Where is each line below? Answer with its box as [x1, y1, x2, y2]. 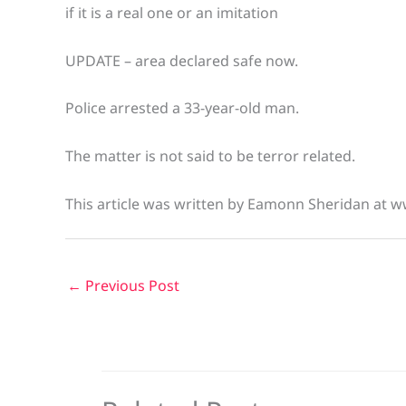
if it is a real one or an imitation [65, 3, 278, 24]
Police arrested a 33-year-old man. [65, 98, 299, 119]
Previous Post [82, 275, 179, 295]
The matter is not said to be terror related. [65, 145, 355, 166]
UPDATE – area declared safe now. [65, 50, 298, 71]
